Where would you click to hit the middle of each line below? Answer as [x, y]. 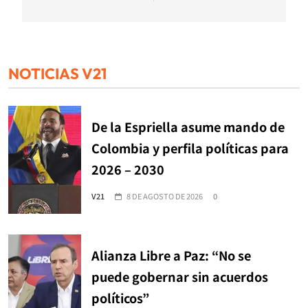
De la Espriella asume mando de [188, 127]
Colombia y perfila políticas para [190, 148]
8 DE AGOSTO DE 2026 [165, 196]
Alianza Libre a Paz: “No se [171, 255]
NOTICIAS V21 [57, 74]
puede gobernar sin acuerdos [180, 277]
